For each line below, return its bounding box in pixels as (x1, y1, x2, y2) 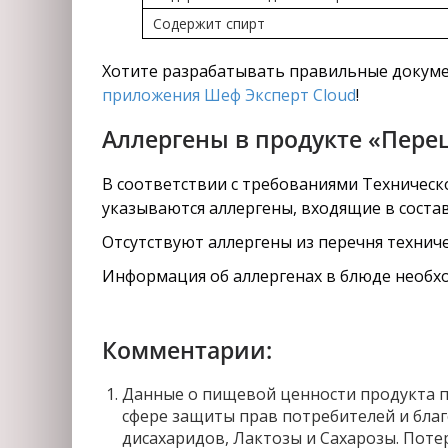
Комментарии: (102, 334, 272, 366)
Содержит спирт (153, 14, 265, 33)
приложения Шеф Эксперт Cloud (102, 84, 356, 106)
